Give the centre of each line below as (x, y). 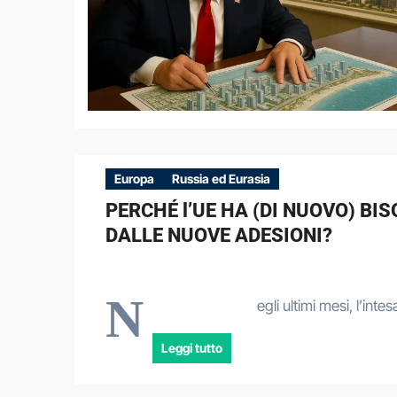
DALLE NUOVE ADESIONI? (219, 235)
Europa (134, 179)
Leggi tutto (192, 348)
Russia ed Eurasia (221, 179)
